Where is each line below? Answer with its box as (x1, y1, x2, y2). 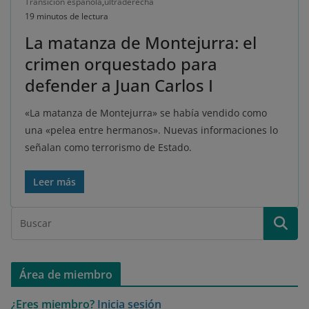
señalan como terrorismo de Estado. (25, 141, 192, 154)
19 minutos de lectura (25, 10, 108, 23)
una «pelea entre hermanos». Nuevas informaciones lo (25, 123, 278, 137)
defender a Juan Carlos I (25, 74, 213, 97)
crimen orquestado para (25, 52, 217, 76)
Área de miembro (19, 267, 113, 283)
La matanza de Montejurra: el (25, 31, 257, 54)
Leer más (33, 175, 76, 189)
